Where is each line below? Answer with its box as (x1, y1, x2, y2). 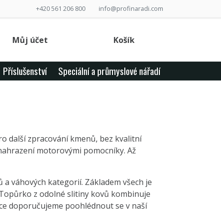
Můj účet (12, 34, 48, 45)
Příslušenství (3, 63, 47, 78)
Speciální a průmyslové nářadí (58, 63, 160, 78)
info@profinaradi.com (99, 4, 163, 13)
